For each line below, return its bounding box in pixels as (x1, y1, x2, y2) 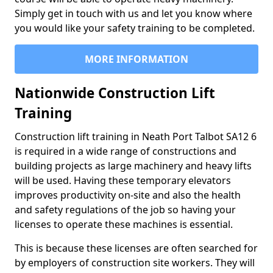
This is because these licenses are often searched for (15, 241, 258, 255)
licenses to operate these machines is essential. (15, 218, 233, 232)
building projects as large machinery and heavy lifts (15, 159, 252, 173)
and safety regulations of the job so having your (15, 203, 236, 217)
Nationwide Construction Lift (15, 83, 215, 103)
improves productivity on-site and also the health (15, 188, 241, 202)
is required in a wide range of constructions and (15, 144, 236, 158)
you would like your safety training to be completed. (15, 21, 255, 35)
